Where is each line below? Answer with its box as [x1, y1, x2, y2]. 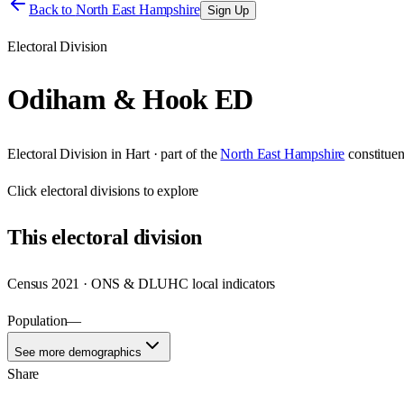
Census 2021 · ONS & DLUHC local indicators [7, 275, 276, 291]
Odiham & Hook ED [7, 83, 253, 116]
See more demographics [14, 344, 142, 359]
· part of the [149, 145, 217, 161]
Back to [29, 2, 76, 17]
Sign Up [207, 4, 249, 17]
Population [7, 312, 68, 328]
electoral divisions [41, 182, 141, 198]
